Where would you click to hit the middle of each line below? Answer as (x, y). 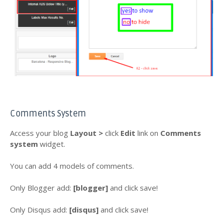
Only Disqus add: (40, 209)
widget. (52, 144)
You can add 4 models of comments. (72, 166)
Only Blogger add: (42, 187)
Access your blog (40, 133)
